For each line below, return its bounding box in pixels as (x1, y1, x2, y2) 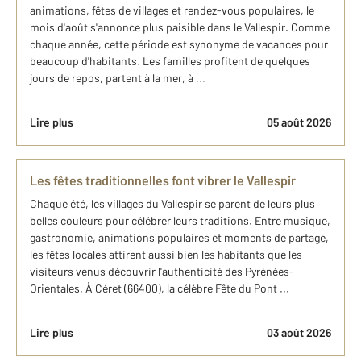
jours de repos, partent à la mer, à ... (30, 71, 205, 85)
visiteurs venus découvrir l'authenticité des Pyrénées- (30, 264, 294, 278)
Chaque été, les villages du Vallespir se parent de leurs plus (30, 197, 315, 210)
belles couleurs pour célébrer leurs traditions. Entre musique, (30, 214, 330, 227)
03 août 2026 (267, 326, 331, 339)
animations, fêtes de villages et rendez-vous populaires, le (30, 3, 314, 17)
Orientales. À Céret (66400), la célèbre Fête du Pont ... (30, 281, 289, 295)
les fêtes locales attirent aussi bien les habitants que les (30, 247, 302, 261)
